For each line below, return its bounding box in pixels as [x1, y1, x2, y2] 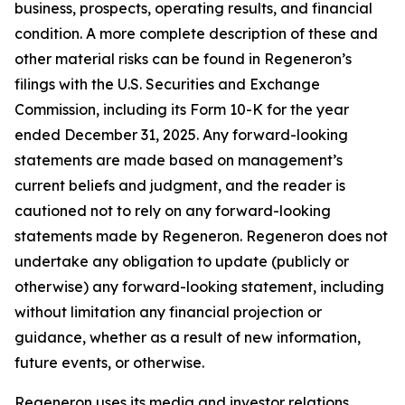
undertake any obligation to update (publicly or [14, 252, 349, 270]
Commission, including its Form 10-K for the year [14, 100, 349, 118]
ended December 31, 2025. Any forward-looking [14, 126, 348, 144]
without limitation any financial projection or [14, 303, 322, 321]
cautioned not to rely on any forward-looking [14, 202, 331, 220]
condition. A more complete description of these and [14, 24, 378, 42]
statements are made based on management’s [14, 151, 343, 169]
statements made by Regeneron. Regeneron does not [14, 227, 388, 245]
